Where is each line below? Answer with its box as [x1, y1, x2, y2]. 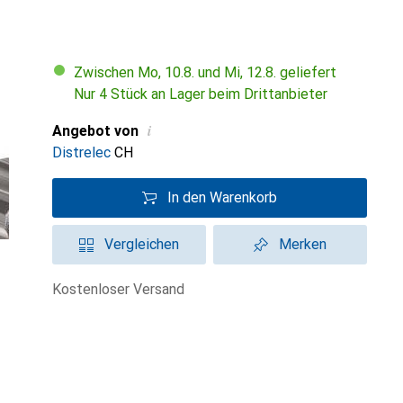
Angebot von [52, 122, 139, 139]
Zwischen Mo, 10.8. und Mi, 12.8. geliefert [83, 64, 336, 81]
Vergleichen [104, 236, 179, 253]
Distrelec [52, 144, 111, 161]
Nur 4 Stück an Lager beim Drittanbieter [74, 85, 327, 103]
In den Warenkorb [167, 189, 277, 206]
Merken [279, 236, 327, 253]
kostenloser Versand [61, 281, 184, 298]
